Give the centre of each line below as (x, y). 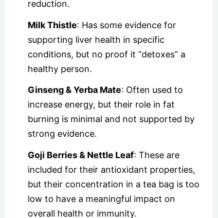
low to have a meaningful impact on (101, 199)
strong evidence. (62, 134)
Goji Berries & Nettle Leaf (81, 155)
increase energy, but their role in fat (101, 105)
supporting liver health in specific (96, 39)
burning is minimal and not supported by (111, 119)
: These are (157, 155)
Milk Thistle (52, 25)
